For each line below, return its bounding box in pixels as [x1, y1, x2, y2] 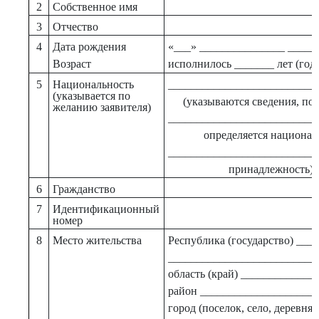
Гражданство [53, 182, 116, 195]
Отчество [53, 20, 99, 33]
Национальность [53, 78, 135, 90]
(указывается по [53, 89, 131, 102]
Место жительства [53, 234, 142, 246]
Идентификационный [53, 202, 160, 215]
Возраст [53, 57, 92, 70]
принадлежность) [229, 162, 313, 175]
